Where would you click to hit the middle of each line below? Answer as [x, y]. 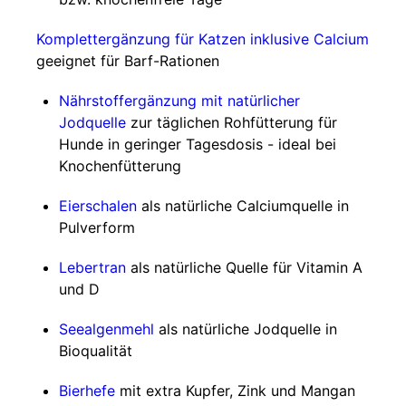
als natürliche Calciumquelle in [243, 206]
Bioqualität [96, 351]
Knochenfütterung [120, 166]
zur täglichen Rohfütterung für [232, 122]
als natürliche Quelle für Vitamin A [244, 267]
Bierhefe [87, 391]
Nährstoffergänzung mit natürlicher [179, 101]
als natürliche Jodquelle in [246, 329]
